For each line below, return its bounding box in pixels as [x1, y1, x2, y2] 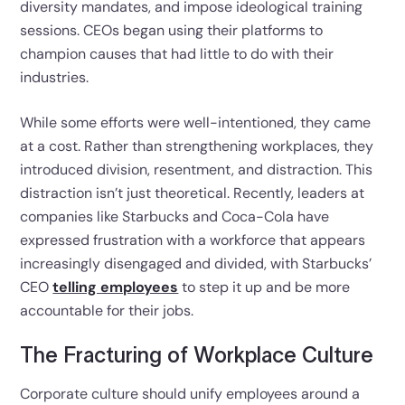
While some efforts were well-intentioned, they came [20, 112, 372, 132]
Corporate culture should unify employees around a [20, 383, 361, 403]
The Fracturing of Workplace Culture [20, 344, 374, 367]
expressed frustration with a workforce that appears [20, 230, 366, 250]
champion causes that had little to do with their [20, 43, 334, 63]
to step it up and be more [178, 277, 351, 297]
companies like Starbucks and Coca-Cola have [20, 206, 330, 226]
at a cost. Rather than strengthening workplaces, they [20, 136, 374, 155]
